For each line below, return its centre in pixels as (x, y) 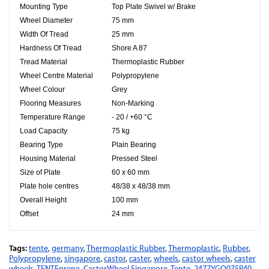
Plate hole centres (49, 186)
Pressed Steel (135, 159)
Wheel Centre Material (56, 76)
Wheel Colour (42, 89)
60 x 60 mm (131, 172)
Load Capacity (44, 131)
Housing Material (48, 159)
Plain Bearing (134, 145)
